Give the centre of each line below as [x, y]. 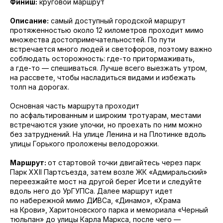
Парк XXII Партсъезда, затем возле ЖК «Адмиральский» [109, 172]
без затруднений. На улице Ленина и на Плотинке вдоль [108, 134]
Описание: [29, 21]
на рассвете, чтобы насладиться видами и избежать [103, 77]
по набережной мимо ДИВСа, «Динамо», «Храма [95, 200]
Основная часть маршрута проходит [75, 106]
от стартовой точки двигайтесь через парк [124, 163]
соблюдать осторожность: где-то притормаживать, [102, 58]
